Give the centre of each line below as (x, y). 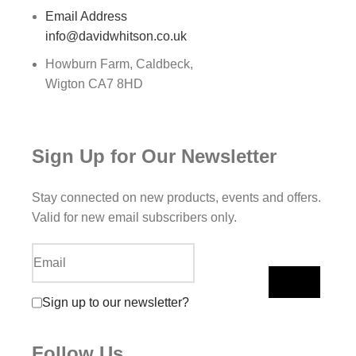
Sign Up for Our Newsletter (154, 156)
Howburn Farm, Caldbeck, (119, 64)
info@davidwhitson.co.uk (116, 36)
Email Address (86, 16)
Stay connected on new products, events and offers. (176, 197)
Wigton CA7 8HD (94, 83)
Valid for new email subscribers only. (134, 217)
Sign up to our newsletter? (116, 303)
